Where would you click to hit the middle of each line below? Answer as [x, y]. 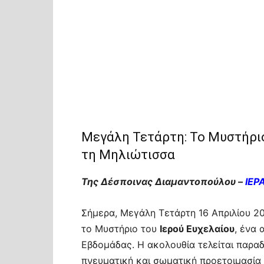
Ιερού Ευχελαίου [197, 229]
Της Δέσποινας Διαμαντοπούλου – [163, 181]
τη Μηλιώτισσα [128, 155]
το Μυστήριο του [121, 229]
